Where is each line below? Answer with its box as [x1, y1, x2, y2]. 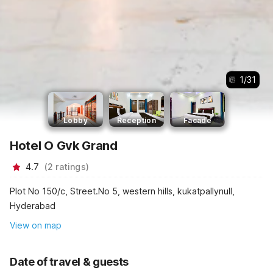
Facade [183, 115, 212, 125]
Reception [116, 115, 157, 125]
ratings [55, 161, 86, 172]
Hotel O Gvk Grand [10, 138, 118, 153]
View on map [10, 219, 62, 230]
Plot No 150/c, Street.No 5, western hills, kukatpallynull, [10, 186, 235, 197]
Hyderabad [10, 200, 55, 211]
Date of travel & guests [10, 255, 129, 268]
